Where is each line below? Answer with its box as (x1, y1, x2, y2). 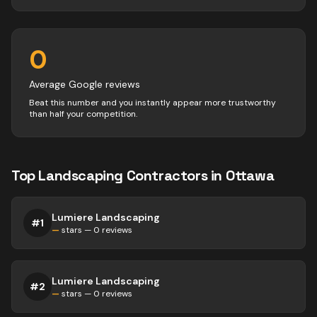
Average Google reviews (29, 78, 140, 91)
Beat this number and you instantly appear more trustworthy (29, 97, 276, 108)
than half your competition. (29, 108, 137, 120)
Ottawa (225, 166, 275, 185)
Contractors (126, 166, 208, 185)
